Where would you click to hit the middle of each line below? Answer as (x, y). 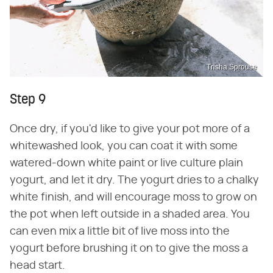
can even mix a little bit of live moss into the (120, 231)
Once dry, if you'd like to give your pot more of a (130, 129)
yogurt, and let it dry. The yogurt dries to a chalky (134, 180)
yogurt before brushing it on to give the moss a (129, 248)
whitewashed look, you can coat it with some (124, 146)
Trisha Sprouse (232, 67)
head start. (37, 265)
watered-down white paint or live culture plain (126, 163)
